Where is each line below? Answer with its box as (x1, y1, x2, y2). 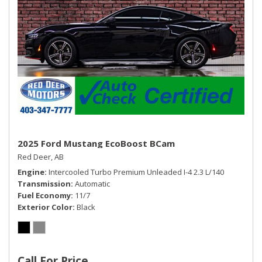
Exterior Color (18, 201, 73, 212)
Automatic (75, 178, 110, 189)
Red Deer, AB (18, 151, 64, 162)
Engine (18, 166, 44, 177)
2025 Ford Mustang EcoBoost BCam (18, 137, 175, 149)
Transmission (18, 178, 71, 189)
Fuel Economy (18, 189, 71, 201)
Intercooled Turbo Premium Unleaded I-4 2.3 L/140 (49, 166, 224, 177)
